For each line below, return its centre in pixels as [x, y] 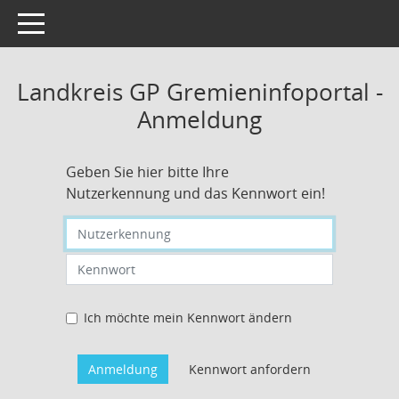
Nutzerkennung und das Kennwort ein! [195, 193]
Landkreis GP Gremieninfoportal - [199, 92]
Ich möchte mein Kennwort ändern [188, 318]
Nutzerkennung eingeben [142, 227]
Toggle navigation [69, 22]
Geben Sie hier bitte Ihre [147, 172]
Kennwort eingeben [124, 262]
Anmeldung [199, 119]
